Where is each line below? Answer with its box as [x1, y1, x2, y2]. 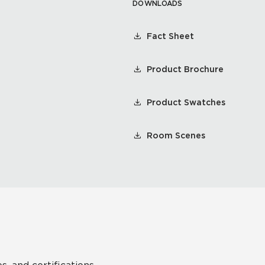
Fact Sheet [147, 31, 194, 41]
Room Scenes [147, 131, 205, 140]
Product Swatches [147, 98, 225, 107]
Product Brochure [147, 64, 224, 74]
